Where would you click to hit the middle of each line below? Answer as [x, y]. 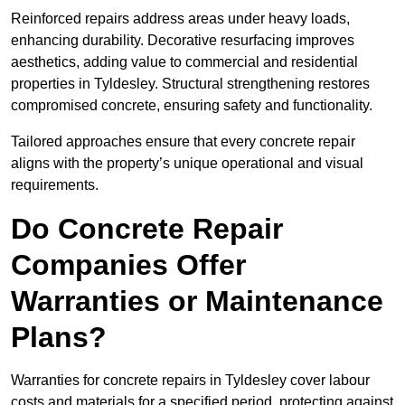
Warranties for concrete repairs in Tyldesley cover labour [190, 381]
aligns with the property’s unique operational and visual [187, 164]
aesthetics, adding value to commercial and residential [184, 62]
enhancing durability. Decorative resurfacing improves [183, 41]
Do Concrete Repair [147, 229]
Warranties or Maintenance [197, 301]
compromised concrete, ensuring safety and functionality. [192, 106]
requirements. [55, 185]
